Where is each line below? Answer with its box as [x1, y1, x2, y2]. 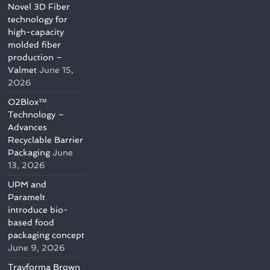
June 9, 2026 [8, 243, 66, 253]
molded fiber [8, 40, 61, 50]
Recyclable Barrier [8, 135, 84, 145]
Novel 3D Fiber [8, 2, 71, 12]
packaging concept [8, 230, 85, 240]
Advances [8, 122, 48, 133]
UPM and [8, 180, 47, 190]
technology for [8, 14, 68, 25]
